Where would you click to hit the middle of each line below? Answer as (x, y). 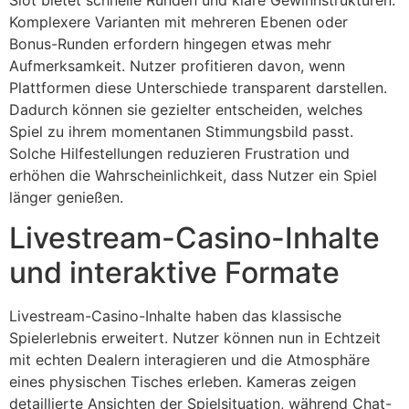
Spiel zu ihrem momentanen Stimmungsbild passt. (181, 131)
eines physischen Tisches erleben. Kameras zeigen (183, 382)
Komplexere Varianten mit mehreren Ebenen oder (178, 21)
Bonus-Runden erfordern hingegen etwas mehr (170, 43)
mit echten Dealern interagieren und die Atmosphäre (189, 360)
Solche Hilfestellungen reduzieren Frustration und (179, 153)
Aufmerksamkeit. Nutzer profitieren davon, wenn (177, 65)
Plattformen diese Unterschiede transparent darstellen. (198, 87)
